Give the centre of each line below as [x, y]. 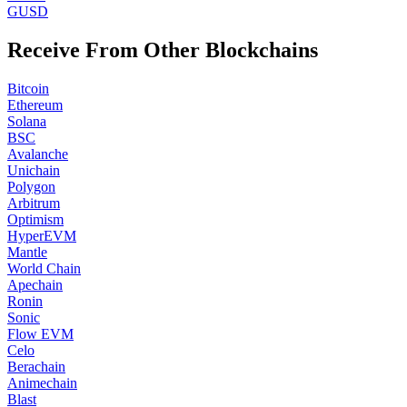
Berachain [36, 366]
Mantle [27, 252]
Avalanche [38, 154]
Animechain [42, 382]
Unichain [34, 170]
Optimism [35, 219]
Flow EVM [40, 333]
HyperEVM [42, 235]
